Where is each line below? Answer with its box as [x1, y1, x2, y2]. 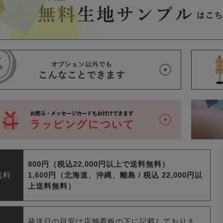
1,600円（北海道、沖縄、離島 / [28, 171, 144, 180]
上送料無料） [28, 182, 76, 191]
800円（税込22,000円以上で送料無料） [28, 160, 170, 169]
